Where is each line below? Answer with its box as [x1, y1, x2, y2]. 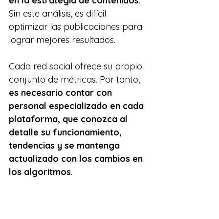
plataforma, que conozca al [9, 113, 130, 125]
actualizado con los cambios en [9, 153, 145, 165]
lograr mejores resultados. [9, 34, 115, 46]
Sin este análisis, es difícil [9, 8, 109, 20]
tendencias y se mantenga [9, 140, 122, 152]
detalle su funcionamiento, [9, 127, 124, 138]
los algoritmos [9, 166, 71, 178]
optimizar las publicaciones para [9, 21, 145, 33]
